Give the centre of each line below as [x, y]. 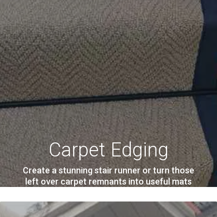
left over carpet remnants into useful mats [108, 182]
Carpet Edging [108, 150]
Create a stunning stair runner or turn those [108, 170]
